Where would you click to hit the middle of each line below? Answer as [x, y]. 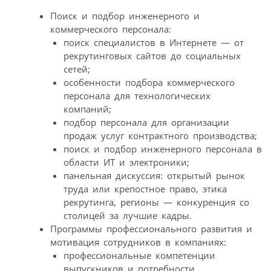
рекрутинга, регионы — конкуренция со [156, 202]
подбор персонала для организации [146, 122]
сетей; [77, 69]
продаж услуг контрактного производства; [160, 136]
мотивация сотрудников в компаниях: [138, 242]
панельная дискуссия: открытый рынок [154, 176]
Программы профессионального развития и [151, 229]
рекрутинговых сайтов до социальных [152, 56]
